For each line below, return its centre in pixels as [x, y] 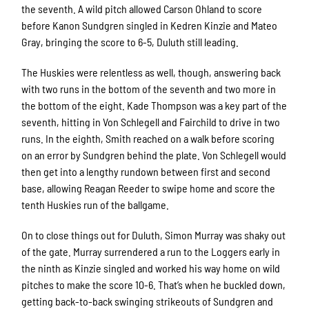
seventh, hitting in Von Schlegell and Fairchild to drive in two [151, 122]
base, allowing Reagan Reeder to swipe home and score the [149, 188]
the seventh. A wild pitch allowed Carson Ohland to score [142, 9]
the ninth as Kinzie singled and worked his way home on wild [151, 268]
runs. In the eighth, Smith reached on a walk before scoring [148, 139]
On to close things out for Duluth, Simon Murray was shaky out [154, 235]
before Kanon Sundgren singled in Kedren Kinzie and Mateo [150, 26]
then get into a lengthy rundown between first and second [146, 172]
